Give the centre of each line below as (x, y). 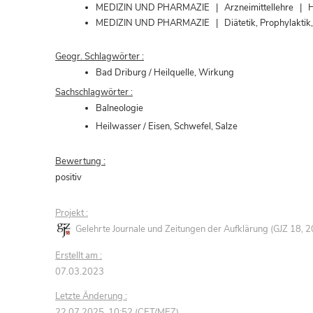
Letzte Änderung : (91, 297)
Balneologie (119, 109)
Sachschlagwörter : (94, 93)
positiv (68, 178)
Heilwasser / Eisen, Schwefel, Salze (166, 127)
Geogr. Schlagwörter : (100, 57)
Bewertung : (80, 162)
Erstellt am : (79, 256)
